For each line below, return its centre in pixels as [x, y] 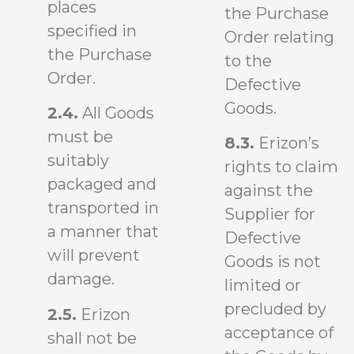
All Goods [116, 113]
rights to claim [281, 167]
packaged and [102, 185]
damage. [81, 279]
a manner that [103, 232]
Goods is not [273, 262]
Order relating [279, 37]
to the [248, 60]
